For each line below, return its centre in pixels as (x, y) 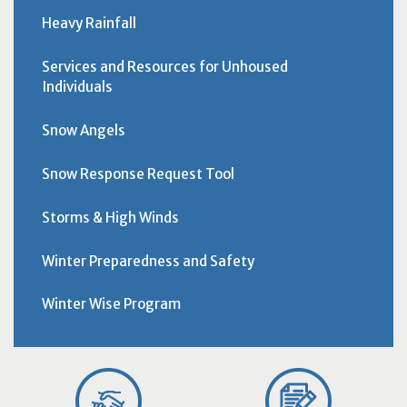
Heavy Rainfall (89, 24)
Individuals (77, 87)
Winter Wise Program (111, 304)
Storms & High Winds (110, 217)
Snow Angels (83, 131)
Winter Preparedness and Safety (148, 261)
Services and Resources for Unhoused (164, 67)
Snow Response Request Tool (138, 174)
